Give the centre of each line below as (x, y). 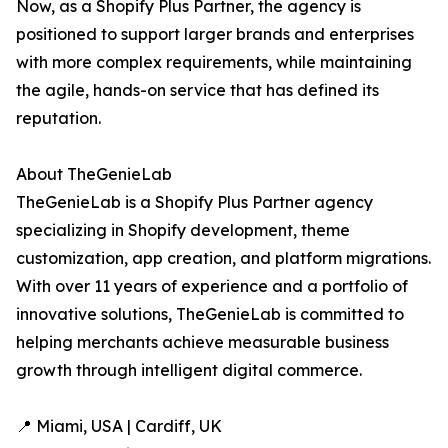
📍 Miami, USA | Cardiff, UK (119, 426)
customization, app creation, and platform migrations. (223, 258)
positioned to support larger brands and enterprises (215, 34)
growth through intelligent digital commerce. (189, 370)
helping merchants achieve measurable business (202, 342)
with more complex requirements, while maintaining (214, 62)
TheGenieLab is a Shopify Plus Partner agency (194, 202)
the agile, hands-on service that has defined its (197, 90)
